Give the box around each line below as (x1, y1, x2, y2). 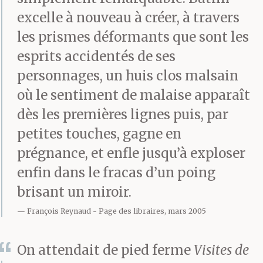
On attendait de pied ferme (17, 242, 194, 259)
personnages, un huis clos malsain (17, 68, 238, 85)
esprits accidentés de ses (17, 48, 176, 65)
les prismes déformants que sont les (17, 29, 249, 46)
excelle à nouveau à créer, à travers (17, 9, 240, 26)
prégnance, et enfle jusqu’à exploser (17, 145, 245, 162)
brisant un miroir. (17, 184, 131, 201)
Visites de (194, 242, 249, 259)
